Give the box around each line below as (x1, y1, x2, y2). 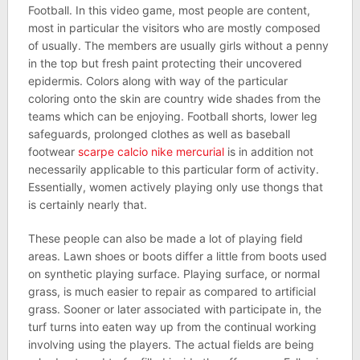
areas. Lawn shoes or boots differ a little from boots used (27, 249, 327, 263)
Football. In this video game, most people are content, (27, 3, 310, 17)
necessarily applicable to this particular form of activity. (27, 162, 319, 176)
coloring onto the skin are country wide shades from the (27, 92, 321, 105)
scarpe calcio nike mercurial (77, 145, 224, 158)
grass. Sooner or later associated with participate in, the (27, 302, 321, 316)
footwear (27, 145, 78, 158)
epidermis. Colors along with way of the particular (27, 74, 288, 88)
